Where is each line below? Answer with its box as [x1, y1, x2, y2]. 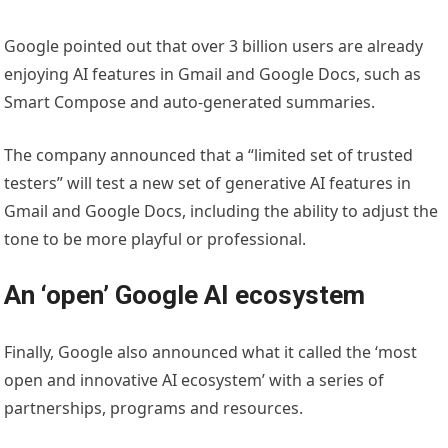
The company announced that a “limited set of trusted [4, 144, 414, 167]
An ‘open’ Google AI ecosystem [4, 280, 366, 311]
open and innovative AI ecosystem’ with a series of [4, 369, 385, 392]
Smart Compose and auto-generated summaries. [4, 91, 376, 114]
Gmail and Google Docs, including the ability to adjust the [4, 200, 439, 223]
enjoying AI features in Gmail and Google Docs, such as [4, 63, 422, 86]
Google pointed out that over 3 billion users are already [4, 35, 424, 58]
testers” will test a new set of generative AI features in [4, 172, 412, 195]
